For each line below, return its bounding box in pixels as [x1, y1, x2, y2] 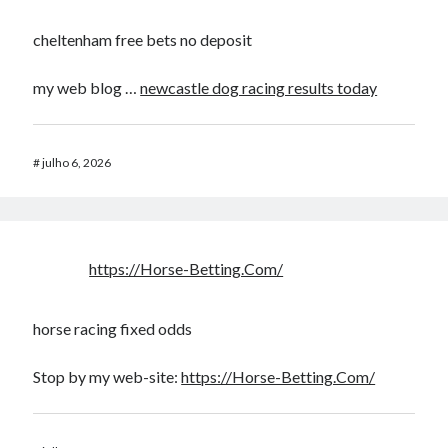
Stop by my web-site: [33, 367, 182, 386]
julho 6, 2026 [42, 155, 112, 170]
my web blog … [33, 78, 141, 97]
